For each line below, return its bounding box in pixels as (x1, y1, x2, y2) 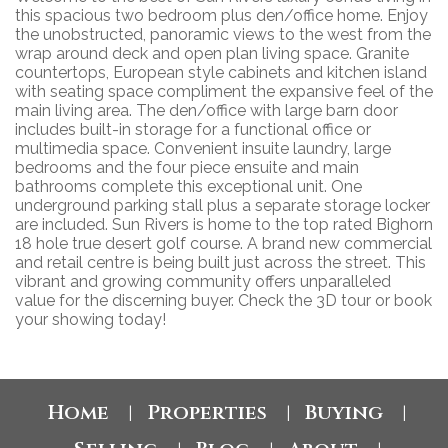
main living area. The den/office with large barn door (15, 101, 398, 121)
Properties (146, 399, 267, 427)
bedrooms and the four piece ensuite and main (15, 158, 359, 178)
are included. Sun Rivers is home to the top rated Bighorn (15, 215, 433, 235)
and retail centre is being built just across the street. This (15, 253, 426, 273)
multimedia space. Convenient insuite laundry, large (15, 139, 391, 159)
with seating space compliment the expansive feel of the (15, 82, 433, 102)
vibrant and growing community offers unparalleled (15, 272, 391, 292)
